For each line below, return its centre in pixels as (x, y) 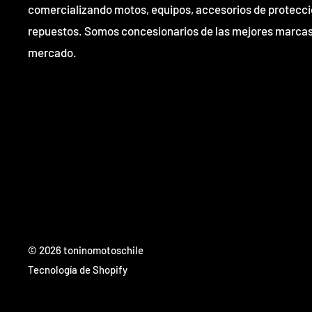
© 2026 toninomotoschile (86, 250)
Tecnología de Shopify (78, 269)
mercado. (52, 52)
